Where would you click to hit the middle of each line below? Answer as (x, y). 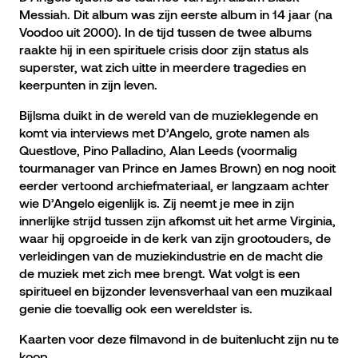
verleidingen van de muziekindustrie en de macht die (171, 255)
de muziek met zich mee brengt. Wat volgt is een (159, 273)
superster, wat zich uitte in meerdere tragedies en (163, 67)
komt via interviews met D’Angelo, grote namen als (164, 132)
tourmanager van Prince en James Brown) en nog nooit (177, 167)
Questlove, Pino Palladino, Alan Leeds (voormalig (158, 150)
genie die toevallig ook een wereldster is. (136, 308)
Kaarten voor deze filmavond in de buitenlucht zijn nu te (179, 338)
